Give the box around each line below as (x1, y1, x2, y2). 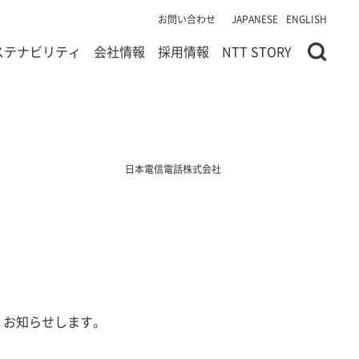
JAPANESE (232, 12, 278, 26)
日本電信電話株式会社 (125, 162, 221, 175)
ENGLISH (286, 12, 327, 26)
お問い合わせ (158, 12, 216, 26)
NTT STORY (222, 42, 292, 61)
